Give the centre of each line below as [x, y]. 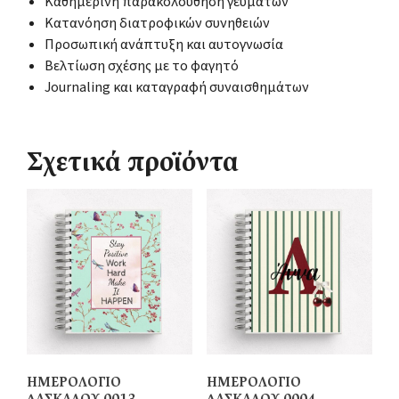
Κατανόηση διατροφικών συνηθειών [157, 23]
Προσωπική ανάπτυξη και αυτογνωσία [164, 44]
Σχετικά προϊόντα [133, 164]
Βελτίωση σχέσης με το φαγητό [142, 65]
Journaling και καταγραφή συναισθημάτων [177, 87]
